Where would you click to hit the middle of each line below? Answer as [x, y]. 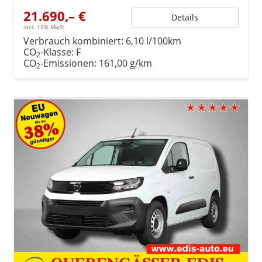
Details [185, 17]
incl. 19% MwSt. [44, 27]
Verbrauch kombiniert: [75, 41]
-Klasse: [57, 52]
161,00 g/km [125, 63]
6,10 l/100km [154, 41]
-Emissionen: [70, 63]
